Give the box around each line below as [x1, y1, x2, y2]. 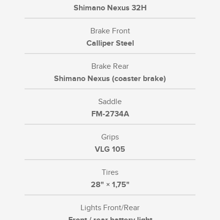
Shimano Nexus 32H [73, 3, 147, 13]
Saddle [98, 97, 122, 107]
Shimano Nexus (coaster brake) [54, 74, 166, 83]
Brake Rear [91, 61, 129, 71]
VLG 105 [95, 144, 125, 154]
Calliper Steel [86, 38, 134, 48]
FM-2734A [91, 109, 129, 119]
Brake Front [90, 26, 130, 36]
